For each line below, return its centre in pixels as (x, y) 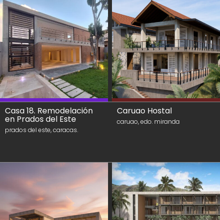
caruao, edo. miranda (148, 122)
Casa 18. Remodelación (49, 111)
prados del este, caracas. (41, 130)
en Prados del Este (41, 119)
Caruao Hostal (144, 111)
